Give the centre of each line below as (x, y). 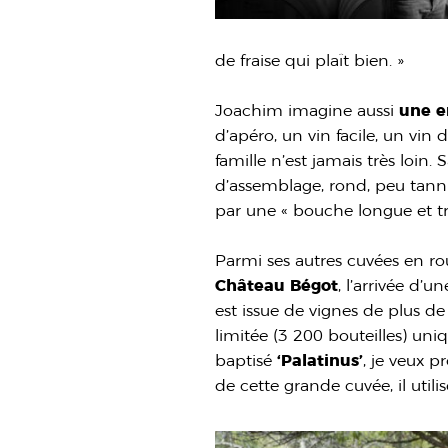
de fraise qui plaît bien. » (310, 60)
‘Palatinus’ (320, 360)
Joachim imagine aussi (307, 110)
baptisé (246, 360)
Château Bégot (277, 285)
